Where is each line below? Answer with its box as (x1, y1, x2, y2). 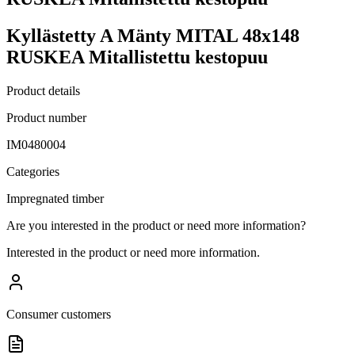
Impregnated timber (6, 191, 104, 205)
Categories (6, 164, 59, 178)
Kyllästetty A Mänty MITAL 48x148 (6, 25, 300, 46)
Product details (6, 83, 80, 97)
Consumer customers (6, 307, 111, 321)
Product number (6, 110, 86, 124)
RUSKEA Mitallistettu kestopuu (6, 46, 268, 67)
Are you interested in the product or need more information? (6, 218, 306, 232)
